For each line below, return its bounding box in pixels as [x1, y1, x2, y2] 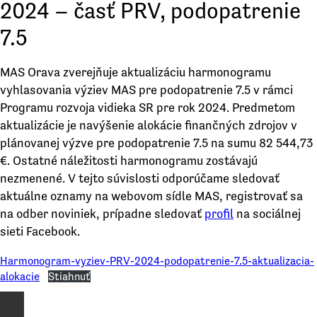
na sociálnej [234, 206, 301, 221]
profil [204, 206, 234, 221]
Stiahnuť [48, 270, 91, 282]
